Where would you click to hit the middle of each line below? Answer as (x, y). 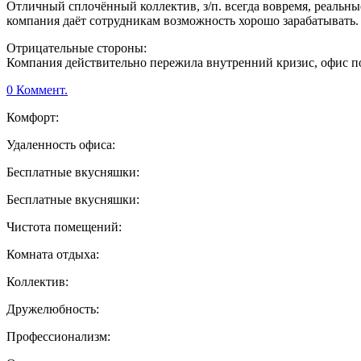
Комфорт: (33, 118)
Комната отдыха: (53, 255)
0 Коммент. (37, 90)
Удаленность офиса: (61, 145)
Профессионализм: (58, 337)
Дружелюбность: (53, 309)
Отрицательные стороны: (77, 48)
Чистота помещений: (64, 227)
